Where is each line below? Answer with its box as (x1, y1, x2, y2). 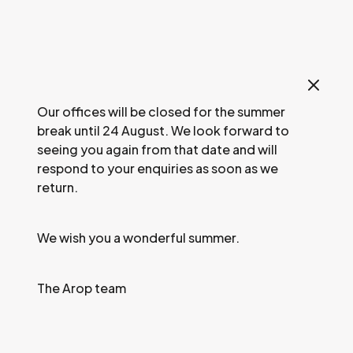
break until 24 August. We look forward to (37, 122, 289, 139)
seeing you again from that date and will (37, 141, 277, 158)
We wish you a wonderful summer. (37, 229, 240, 246)
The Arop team (37, 280, 126, 296)
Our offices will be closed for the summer (37, 103, 285, 120)
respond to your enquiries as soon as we (37, 160, 278, 176)
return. (37, 179, 78, 195)
